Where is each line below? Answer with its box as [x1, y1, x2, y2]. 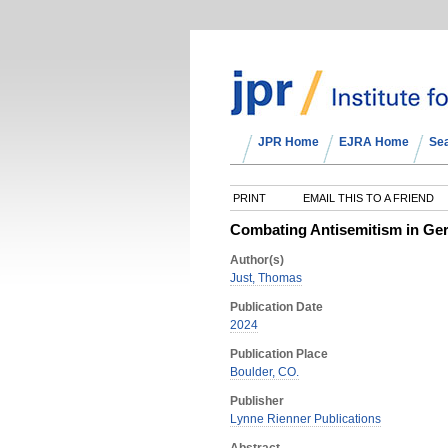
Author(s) [230, 253, 284, 267]
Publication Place [230, 347, 328, 361]
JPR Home [258, 135, 319, 149]
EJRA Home [339, 135, 409, 149]
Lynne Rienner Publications [230, 412, 381, 426]
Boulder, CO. [230, 365, 299, 379]
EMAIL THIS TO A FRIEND [300, 192, 434, 204]
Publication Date [230, 300, 323, 314]
